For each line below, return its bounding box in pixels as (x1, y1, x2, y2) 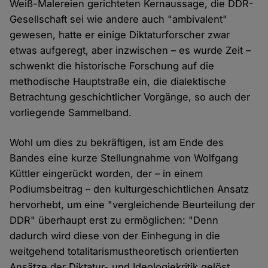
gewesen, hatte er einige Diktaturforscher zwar (10, 29, 230, 41)
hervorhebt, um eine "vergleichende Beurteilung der (10, 199, 255, 211)
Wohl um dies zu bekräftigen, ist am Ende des (10, 136, 224, 149)
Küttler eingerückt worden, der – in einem (10, 167, 203, 180)
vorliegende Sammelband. (10, 106, 132, 119)
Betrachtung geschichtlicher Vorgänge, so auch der (10, 91, 251, 103)
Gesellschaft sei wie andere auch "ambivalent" (10, 13, 228, 26)
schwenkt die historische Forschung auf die (10, 60, 215, 72)
